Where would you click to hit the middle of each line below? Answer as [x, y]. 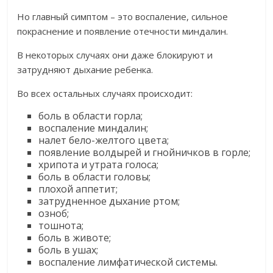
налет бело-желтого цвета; [104, 140]
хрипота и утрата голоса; [99, 165]
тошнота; [61, 225]
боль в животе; [75, 238]
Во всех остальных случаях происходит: [105, 93]
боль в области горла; [91, 116]
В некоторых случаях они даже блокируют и [115, 55]
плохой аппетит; [78, 189]
